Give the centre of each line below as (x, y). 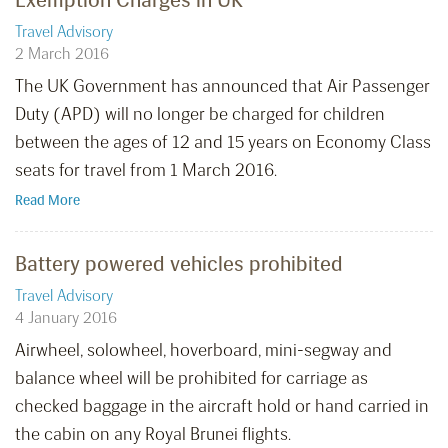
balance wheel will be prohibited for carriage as (191, 378)
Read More (47, 201)
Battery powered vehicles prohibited (179, 264)
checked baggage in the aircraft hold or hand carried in (222, 406)
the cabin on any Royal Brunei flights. (153, 434)
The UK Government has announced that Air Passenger (222, 86)
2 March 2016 (62, 54)
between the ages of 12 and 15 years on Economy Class (223, 142)
